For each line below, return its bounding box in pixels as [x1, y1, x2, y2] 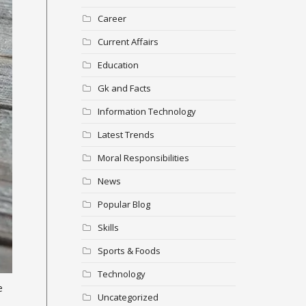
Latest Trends [97, 128, 154, 141]
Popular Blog [97, 197, 150, 210]
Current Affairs [97, 35, 158, 48]
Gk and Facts [97, 81, 151, 94]
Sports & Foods [97, 244, 161, 257]
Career [97, 12, 126, 25]
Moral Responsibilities [97, 151, 189, 164]
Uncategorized [97, 290, 158, 303]
